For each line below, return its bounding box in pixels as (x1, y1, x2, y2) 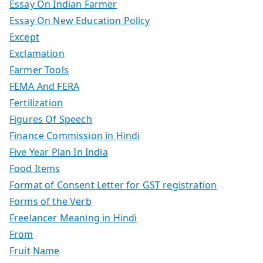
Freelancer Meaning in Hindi (9, 211, 137, 224)
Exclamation (9, 46, 65, 60)
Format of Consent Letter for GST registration (9, 178, 217, 191)
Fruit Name (9, 244, 60, 257)
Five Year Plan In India (9, 145, 108, 159)
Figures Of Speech (9, 112, 92, 126)
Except (9, 30, 39, 43)
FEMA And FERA (9, 79, 80, 93)
